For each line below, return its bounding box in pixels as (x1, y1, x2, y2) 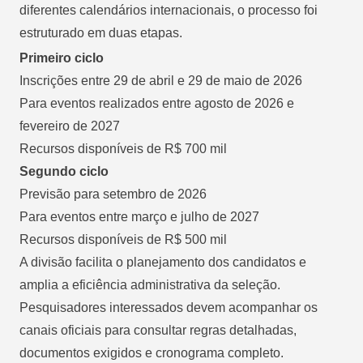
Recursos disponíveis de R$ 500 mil (19, 232, 227, 246)
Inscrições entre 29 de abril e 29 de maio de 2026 (19, 73, 302, 88)
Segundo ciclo (19, 164, 109, 178)
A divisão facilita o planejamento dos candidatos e (19, 254, 306, 269)
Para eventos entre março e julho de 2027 (19, 209, 259, 224)
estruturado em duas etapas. (19, 25, 182, 40)
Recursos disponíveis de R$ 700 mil (19, 141, 227, 156)
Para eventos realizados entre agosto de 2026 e (19, 96, 294, 110)
